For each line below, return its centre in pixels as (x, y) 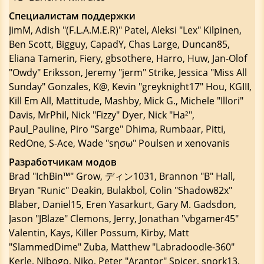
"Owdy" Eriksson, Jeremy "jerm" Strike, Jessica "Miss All (128, 72)
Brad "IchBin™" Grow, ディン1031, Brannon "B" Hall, (122, 176)
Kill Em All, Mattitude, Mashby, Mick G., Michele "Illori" (126, 101)
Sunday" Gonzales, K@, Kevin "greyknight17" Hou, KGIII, (130, 87)
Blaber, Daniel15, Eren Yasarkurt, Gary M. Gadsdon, (123, 204)
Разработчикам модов (63, 162)
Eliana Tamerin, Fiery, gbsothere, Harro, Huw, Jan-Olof (128, 58)
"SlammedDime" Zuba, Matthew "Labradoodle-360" (122, 247)
